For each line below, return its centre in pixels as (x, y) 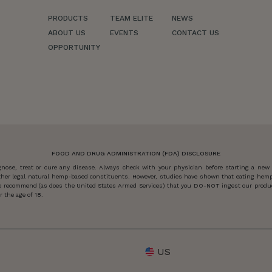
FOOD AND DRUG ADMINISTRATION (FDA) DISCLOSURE (136, 153)
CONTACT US (195, 32)
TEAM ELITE (131, 18)
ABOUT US (66, 32)
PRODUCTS (68, 18)
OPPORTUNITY (74, 47)
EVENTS (124, 32)
